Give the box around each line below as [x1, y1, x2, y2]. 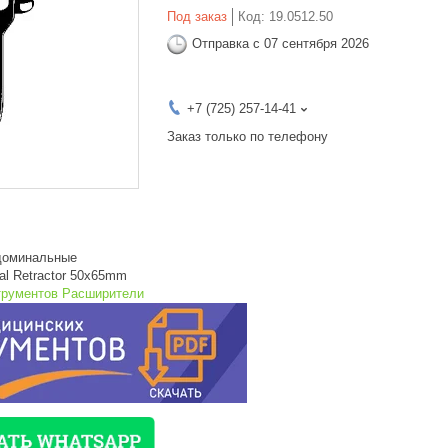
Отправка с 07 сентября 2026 [192, 36, 369, 52]
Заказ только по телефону [167, 128, 328, 144]
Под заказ [167, 8, 227, 24]
